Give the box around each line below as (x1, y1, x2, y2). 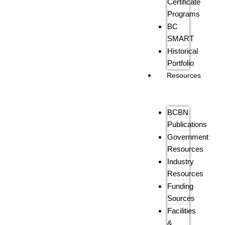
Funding (167, 182, 194, 190)
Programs (167, 10, 200, 18)
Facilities (167, 207, 196, 215)
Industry (167, 158, 194, 166)
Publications (167, 121, 207, 129)
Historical (167, 47, 198, 55)
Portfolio (167, 59, 194, 67)
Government (167, 133, 209, 141)
